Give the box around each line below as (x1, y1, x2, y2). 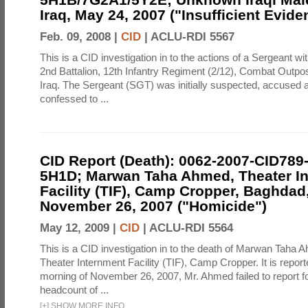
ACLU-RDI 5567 (151, 30, 234, 43)
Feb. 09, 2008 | (40, 30, 121, 43)
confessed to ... (40, 93, 109, 104)
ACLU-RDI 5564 (149, 221, 233, 234)
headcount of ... (40, 284, 109, 296)
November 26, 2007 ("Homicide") (40, 198, 267, 214)
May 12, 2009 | (40, 221, 120, 234)
